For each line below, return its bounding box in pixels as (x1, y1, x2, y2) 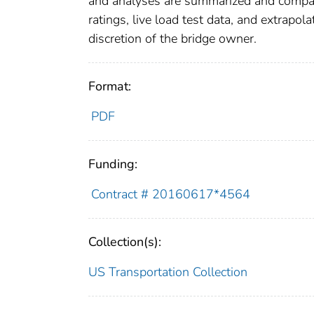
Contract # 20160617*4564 (90, 185, 250, 203)
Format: (88, 77, 131, 95)
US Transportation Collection (88, 263, 247, 280)
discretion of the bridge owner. (88, 29, 257, 47)
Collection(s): (88, 233, 161, 250)
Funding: (88, 155, 137, 172)
